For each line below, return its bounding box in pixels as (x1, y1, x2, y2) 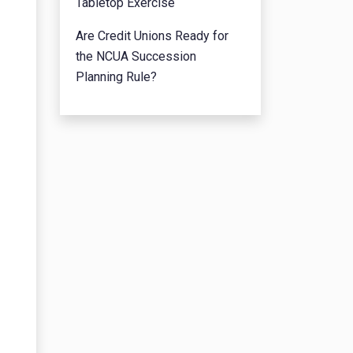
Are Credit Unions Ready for (76, 28, 229, 44)
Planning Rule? (76, 69, 157, 85)
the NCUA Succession (76, 49, 196, 65)
